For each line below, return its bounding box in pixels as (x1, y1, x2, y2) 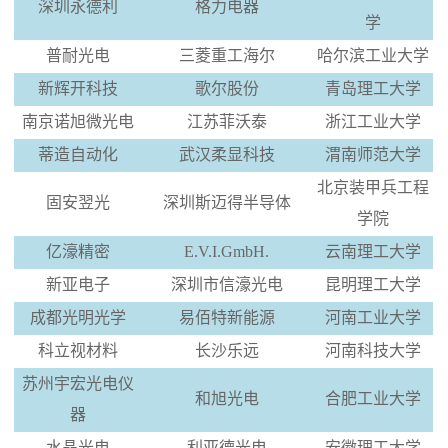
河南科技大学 (324, 341, 421, 359)
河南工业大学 (324, 308, 421, 326)
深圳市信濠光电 (170, 275, 283, 293)
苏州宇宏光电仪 (21, 374, 134, 392)
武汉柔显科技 (178, 145, 275, 163)
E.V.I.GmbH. (184, 242, 270, 260)
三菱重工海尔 (178, 46, 275, 64)
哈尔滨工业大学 (316, 46, 429, 64)
